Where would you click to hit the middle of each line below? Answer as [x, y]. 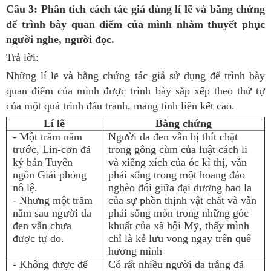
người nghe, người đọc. [60, 39]
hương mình [135, 251]
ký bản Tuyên [43, 162]
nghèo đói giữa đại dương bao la [180, 188]
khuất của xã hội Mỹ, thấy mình [179, 226]
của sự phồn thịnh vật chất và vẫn [182, 200]
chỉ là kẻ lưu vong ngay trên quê [180, 238]
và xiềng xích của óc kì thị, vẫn [178, 162]
